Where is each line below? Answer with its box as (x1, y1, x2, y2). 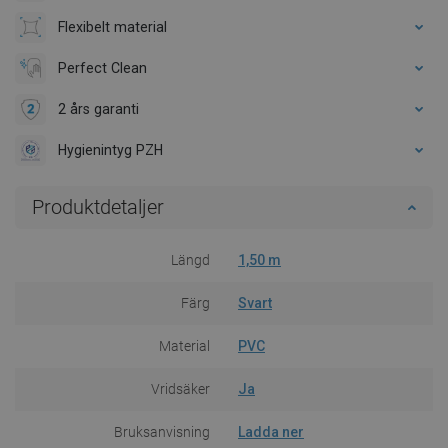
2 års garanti (58, 100, 139, 117)
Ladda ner (238, 423, 304, 440)
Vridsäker (151, 380, 210, 397)
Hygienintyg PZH (58, 141, 163, 158)
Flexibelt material (58, 18, 167, 35)
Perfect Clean (58, 59, 147, 76)
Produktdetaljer (32, 194, 164, 219)
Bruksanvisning (114, 423, 210, 440)
